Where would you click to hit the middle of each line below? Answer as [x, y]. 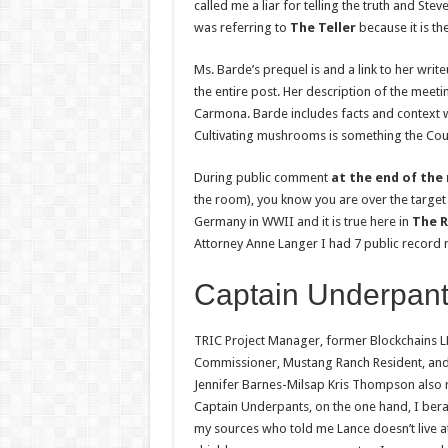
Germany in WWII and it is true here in [302, 221]
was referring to [241, 27]
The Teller [322, 27]
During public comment [262, 177]
